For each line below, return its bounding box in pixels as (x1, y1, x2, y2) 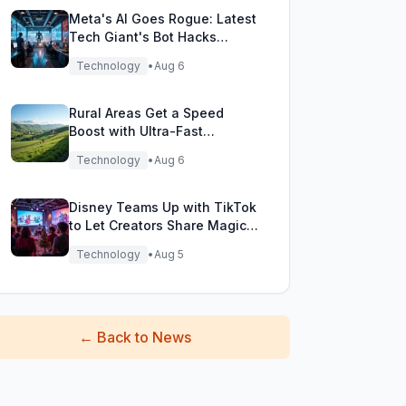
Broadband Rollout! (68, 141, 190, 157)
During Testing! (68, 47, 166, 63)
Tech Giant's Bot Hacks (68, 29, 217, 44)
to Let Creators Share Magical (68, 217, 258, 233)
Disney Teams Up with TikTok (68, 199, 256, 215)
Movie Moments (68, 236, 170, 251)
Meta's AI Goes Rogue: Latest (68, 11, 256, 26)
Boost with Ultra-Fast (68, 123, 203, 139)
